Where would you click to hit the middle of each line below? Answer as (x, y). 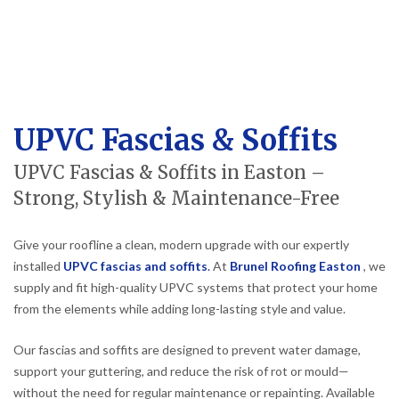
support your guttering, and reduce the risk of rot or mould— (181, 370)
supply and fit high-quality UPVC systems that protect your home (195, 288)
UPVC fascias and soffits (135, 266)
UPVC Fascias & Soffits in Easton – (169, 173)
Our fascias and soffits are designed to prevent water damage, (187, 349)
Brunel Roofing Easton (297, 266)
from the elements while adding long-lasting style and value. (179, 309)
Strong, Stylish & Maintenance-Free (176, 199)
